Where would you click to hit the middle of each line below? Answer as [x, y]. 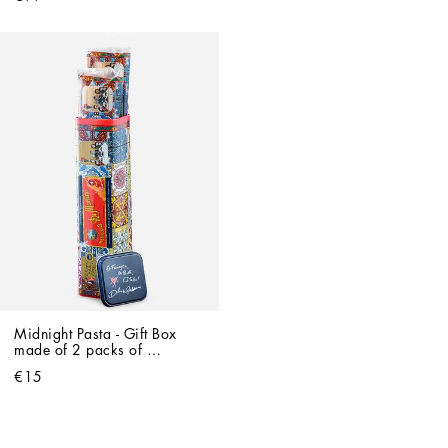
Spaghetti [44, 366]
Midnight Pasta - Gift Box [95, 334]
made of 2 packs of [78, 350]
